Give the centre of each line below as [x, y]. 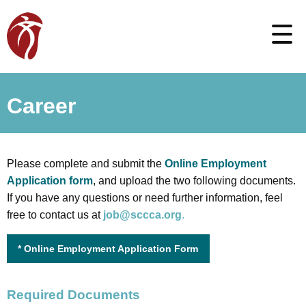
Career [41, 106]
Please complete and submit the [86, 164]
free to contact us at [55, 215]
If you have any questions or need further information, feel [145, 198]
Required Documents [73, 295]
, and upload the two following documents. [194, 181]
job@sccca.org [142, 215]
